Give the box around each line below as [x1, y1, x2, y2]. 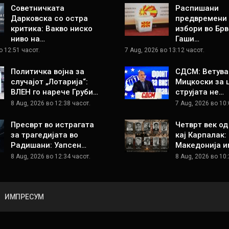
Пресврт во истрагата [10, 120, 94, 129]
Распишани [175, 3, 219, 13]
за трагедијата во [10, 130, 78, 140]
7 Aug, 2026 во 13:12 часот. [125, 46, 204, 54]
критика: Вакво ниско [10, 24, 93, 33]
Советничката [10, 3, 64, 13]
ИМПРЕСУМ [4, 192, 44, 201]
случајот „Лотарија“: [10, 77, 88, 86]
